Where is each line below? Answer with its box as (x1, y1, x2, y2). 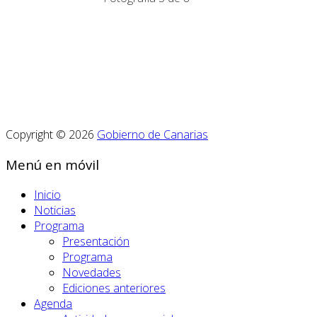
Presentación (62, 233, 129, 249)
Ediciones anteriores (62, 279, 166, 296)
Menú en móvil (6, 156, 99, 174)
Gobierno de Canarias (97, 127, 208, 143)
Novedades (62, 264, 121, 280)
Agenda (34, 295, 72, 311)
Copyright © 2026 (6, 127, 97, 143)
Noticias (34, 202, 76, 218)
